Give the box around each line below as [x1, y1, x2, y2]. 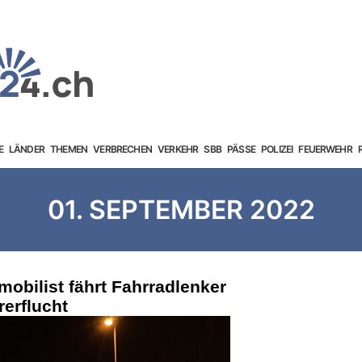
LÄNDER [8, 142, 44, 155]
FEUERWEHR [298, 142, 352, 155]
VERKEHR [158, 142, 199, 155]
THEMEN [50, 142, 88, 155]
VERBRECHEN [93, 142, 152, 155]
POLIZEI [261, 142, 293, 155]
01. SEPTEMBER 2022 [47, 194, 315, 225]
